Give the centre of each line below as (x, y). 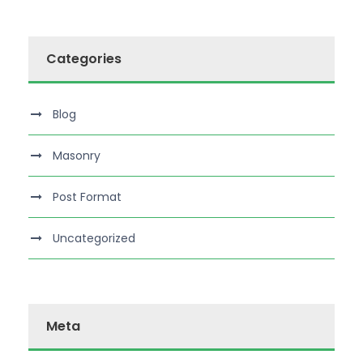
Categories (84, 59)
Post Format (87, 197)
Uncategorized (94, 239)
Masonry (77, 156)
